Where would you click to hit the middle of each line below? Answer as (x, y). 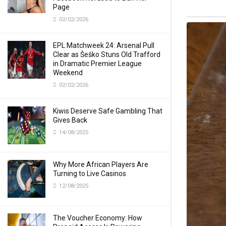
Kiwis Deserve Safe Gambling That (108, 111)
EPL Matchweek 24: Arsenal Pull (104, 45)
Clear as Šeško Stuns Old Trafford (107, 54)
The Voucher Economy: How (98, 218)
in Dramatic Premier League (97, 64)
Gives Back (70, 120)
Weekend (68, 73)
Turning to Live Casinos (90, 174)
